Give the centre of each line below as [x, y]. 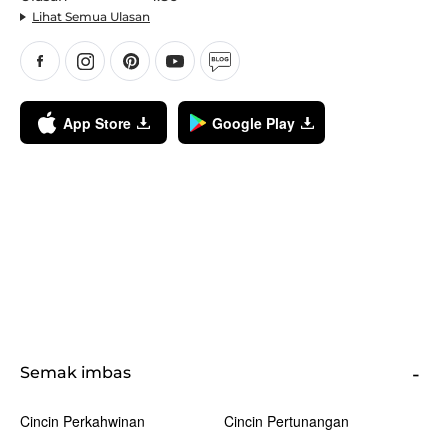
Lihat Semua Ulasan [91, 17]
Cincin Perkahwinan [82, 421]
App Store [96, 122]
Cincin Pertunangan [286, 421]
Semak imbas [75, 372]
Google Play [253, 122]
